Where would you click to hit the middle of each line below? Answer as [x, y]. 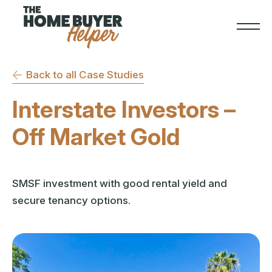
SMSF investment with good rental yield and [120, 183]
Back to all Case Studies [85, 75]
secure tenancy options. [71, 200]
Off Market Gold [96, 137]
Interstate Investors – [124, 109]
